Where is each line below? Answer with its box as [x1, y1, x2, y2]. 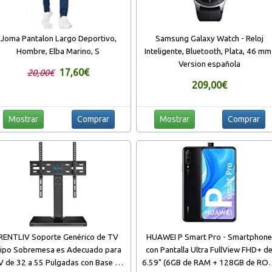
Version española [178, 59, 240, 69]
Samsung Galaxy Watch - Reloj [155, 33, 263, 43]
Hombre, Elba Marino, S [16, 46, 100, 56]
